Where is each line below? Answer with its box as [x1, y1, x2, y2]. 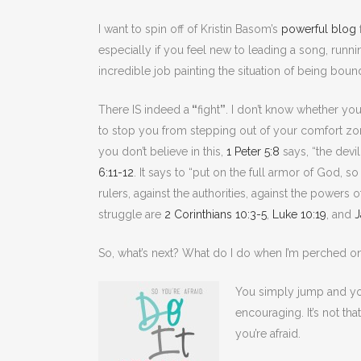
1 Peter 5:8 [226, 144, 280, 158]
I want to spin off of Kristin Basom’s [98, 22, 281, 35]
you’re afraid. [235, 326, 301, 340]
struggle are [98, 207, 164, 221]
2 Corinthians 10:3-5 [164, 207, 267, 221]
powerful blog [281, 22, 356, 35]
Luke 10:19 [272, 207, 326, 221]
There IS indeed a [98, 102, 189, 116]
